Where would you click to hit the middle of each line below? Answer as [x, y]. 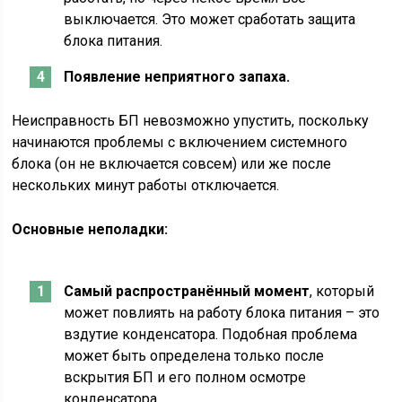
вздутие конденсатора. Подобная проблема [211, 334]
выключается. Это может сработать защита [210, 19]
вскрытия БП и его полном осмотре [185, 377]
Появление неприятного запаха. [177, 77]
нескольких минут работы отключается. [146, 185]
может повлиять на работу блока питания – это [222, 313]
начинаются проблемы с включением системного [180, 142]
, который [342, 291]
